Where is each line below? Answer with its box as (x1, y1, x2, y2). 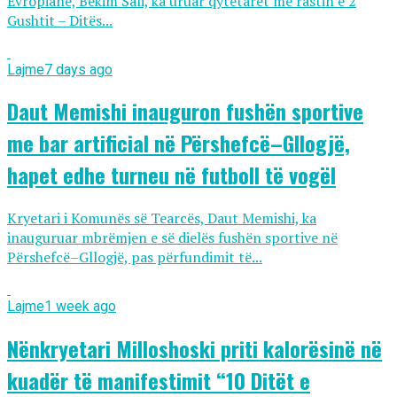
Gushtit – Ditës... (7, 10, 113, 30)
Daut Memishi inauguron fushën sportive (7, 95, 363, 128)
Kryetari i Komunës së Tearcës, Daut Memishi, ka (7, 208, 316, 229)
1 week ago (44, 298, 116, 315)
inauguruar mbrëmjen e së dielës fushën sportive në (7, 228, 338, 248)
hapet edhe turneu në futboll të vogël (7, 159, 336, 191)
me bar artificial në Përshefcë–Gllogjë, (7, 127, 350, 160)
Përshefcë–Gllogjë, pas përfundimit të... (7, 247, 262, 268)
